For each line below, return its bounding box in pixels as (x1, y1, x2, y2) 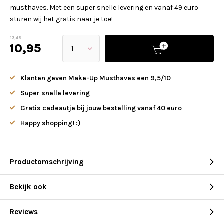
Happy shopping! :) (20, 119, 81, 127)
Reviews (10, 207, 38, 216)
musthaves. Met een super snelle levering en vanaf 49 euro (10, 3, 198, 12)
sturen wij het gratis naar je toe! (10, 15, 113, 23)
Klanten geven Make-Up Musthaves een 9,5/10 (20, 74, 171, 82)
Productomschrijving (10, 157, 84, 166)
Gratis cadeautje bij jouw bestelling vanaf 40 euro (20, 104, 182, 112)
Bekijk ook (10, 182, 47, 191)
